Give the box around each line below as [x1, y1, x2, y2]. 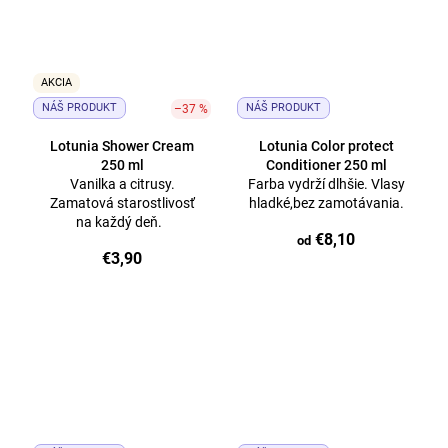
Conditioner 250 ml [265, 157, 387, 173]
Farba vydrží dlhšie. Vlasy [247, 176, 405, 192]
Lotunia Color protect [258, 138, 394, 154]
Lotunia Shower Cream [50, 138, 194, 154]
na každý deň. [76, 214, 168, 230]
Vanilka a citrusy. [69, 176, 175, 192]
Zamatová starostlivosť [49, 195, 195, 211]
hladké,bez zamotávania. [248, 195, 404, 211]
